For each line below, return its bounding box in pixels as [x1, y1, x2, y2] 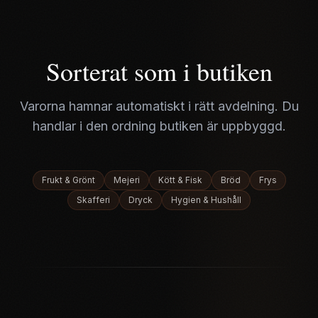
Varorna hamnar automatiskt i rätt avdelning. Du [19, 99, 299, 114]
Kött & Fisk [158, 175, 202, 185]
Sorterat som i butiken [45, 54, 273, 88]
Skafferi [77, 194, 110, 205]
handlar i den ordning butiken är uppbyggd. [32, 119, 286, 133]
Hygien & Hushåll [171, 194, 241, 205]
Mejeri [113, 175, 140, 185]
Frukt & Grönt [41, 175, 95, 185]
